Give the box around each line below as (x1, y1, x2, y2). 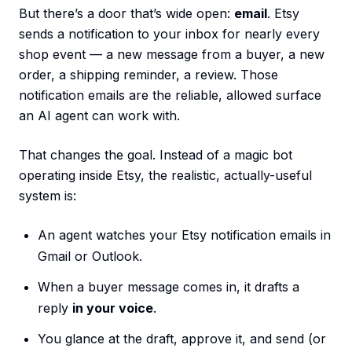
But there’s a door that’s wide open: (19, 5, 234, 22)
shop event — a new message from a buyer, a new (19, 46, 324, 63)
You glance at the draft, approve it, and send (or (38, 331, 326, 347)
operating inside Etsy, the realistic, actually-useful (19, 167, 312, 184)
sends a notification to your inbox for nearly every (19, 26, 320, 42)
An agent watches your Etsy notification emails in (38, 227, 331, 244)
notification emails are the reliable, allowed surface (19, 87, 321, 104)
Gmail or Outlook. (38, 248, 142, 265)
